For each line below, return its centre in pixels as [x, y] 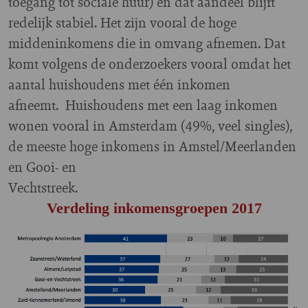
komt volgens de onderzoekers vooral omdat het [150, 64]
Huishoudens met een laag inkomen [172, 105]
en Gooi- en [44, 167]
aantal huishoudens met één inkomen [119, 85]
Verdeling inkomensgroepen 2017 [154, 208]
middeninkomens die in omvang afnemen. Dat [147, 43]
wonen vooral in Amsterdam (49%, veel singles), [150, 126]
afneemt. [37, 105]
